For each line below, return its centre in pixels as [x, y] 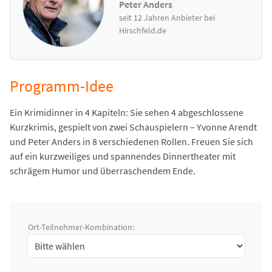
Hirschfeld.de [143, 30]
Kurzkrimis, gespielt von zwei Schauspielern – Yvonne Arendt [133, 127]
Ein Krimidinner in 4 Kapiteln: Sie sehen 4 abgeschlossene [127, 113]
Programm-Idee [62, 87]
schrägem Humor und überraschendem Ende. [103, 171]
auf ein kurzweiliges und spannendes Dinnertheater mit [123, 156]
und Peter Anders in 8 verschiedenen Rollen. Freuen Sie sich [131, 142]
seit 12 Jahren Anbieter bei [167, 17]
